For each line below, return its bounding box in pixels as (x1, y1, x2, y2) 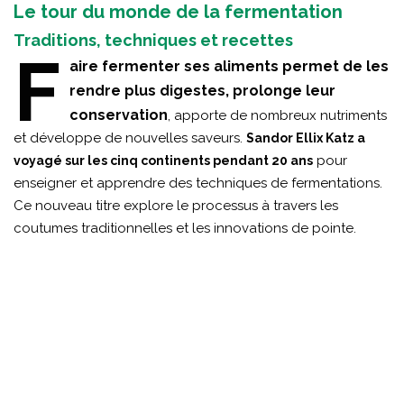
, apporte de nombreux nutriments (168, 106, 387, 124)
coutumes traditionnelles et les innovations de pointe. (14, 219, 356, 236)
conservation (69, 106, 168, 124)
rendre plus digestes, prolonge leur (69, 81, 335, 99)
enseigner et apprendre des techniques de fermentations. (14, 174, 382, 191)
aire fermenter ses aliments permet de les (69, 57, 389, 75)
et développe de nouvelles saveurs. (14, 129, 246, 146)
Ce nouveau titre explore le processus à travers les (14, 197, 338, 214)
